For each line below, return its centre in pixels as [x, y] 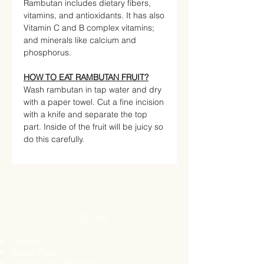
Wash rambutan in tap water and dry [93, 89]
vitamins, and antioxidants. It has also [94, 15]
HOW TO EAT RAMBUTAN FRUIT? [86, 77]
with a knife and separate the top [85, 114]
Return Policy [36, 252]
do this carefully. [54, 139]
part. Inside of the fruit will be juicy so [93, 126]
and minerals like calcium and [80, 40]
